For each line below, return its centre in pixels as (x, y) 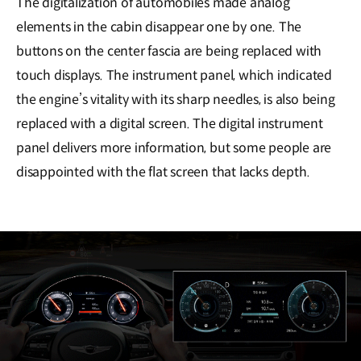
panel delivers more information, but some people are (174, 148)
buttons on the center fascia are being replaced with (169, 52)
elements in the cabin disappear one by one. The (159, 27)
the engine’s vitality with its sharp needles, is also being (176, 100)
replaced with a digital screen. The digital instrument (170, 124)
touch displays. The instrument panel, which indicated (174, 76)
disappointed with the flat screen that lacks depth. (163, 172)
